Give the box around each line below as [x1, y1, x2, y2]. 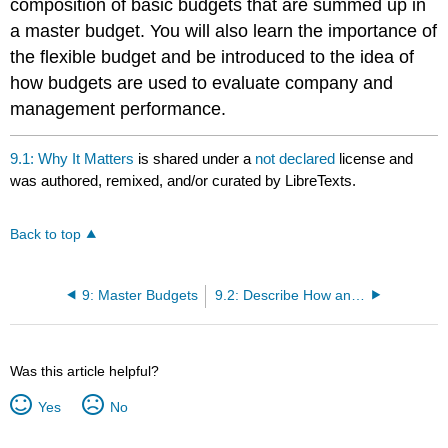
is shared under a [134, 150, 256, 168]
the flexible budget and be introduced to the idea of [10, 46, 415, 67]
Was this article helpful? [10, 362, 160, 379]
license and [339, 150, 414, 168]
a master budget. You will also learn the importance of [10, 20, 438, 41]
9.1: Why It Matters [10, 150, 135, 168]
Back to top [10, 227, 82, 243]
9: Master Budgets [82, 287, 199, 303]
